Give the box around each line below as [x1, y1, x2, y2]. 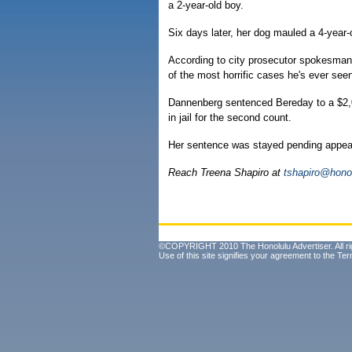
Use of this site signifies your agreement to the [159, 251, 337, 260]
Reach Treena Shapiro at [168, 167, 284, 178]
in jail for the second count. [168, 112, 291, 123]
